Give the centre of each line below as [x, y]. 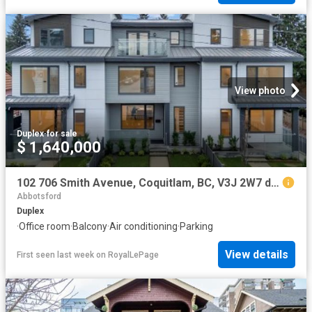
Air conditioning [143, 226]
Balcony [90, 226]
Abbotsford [39, 196]
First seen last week [55, 255]
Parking [196, 226]
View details [257, 255]
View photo [260, 90]
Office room [45, 226]
